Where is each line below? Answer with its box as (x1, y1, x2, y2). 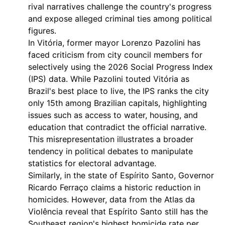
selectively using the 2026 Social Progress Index (28, 62, 213, 72)
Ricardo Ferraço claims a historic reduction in (28, 182, 200, 192)
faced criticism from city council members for (28, 50, 202, 60)
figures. (28, 26, 56, 36)
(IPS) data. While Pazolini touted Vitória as (28, 74, 189, 84)
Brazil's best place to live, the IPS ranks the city (28, 86, 209, 96)
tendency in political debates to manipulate (28, 146, 193, 156)
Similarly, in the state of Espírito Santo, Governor (28, 170, 214, 180)
